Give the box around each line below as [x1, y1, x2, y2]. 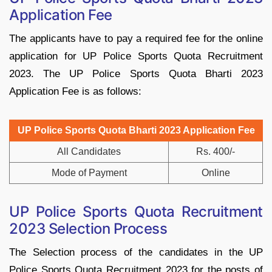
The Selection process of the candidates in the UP [9, 246, 263, 258]
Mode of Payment [51, 167, 127, 178]
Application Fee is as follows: [9, 85, 141, 97]
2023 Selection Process [9, 219, 168, 237]
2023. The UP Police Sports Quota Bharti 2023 [9, 67, 263, 80]
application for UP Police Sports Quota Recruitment [9, 50, 263, 62]
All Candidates [57, 146, 121, 157]
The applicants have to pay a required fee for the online [9, 32, 263, 44]
